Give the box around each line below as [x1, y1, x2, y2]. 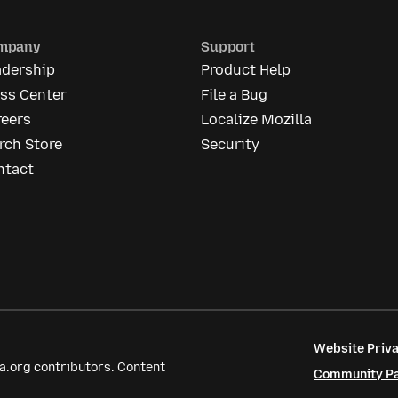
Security [201, 136, 260, 153]
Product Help [201, 61, 291, 78]
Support [201, 38, 255, 55]
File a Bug [201, 86, 268, 103]
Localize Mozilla [201, 111, 313, 128]
